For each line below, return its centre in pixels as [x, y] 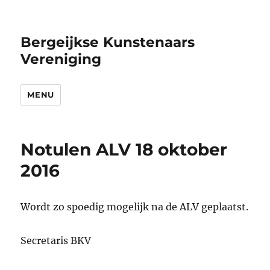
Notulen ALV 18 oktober [124, 149]
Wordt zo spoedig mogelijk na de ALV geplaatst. [135, 207]
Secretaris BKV [56, 240]
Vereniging [61, 59]
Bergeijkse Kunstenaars [108, 42]
